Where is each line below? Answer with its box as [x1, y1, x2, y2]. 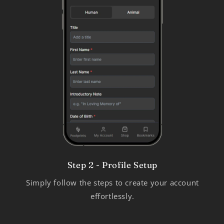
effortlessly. [90, 191, 134, 201]
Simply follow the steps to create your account [26, 177, 199, 188]
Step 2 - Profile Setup [67, 159, 158, 170]
